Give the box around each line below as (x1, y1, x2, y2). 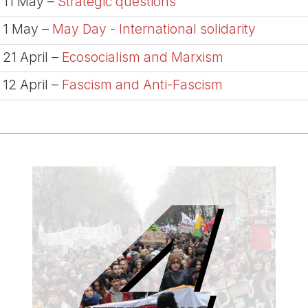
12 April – (2, 76, 62, 93)
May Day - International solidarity (52, 21, 256, 38)
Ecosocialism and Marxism (61, 48, 223, 65)
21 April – (2, 48, 62, 65)
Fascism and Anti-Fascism (61, 76, 223, 93)
